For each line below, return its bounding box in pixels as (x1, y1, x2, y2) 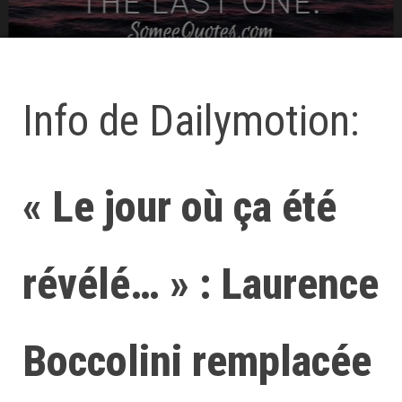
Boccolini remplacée (22, 336, 371, 387)
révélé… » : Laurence (22, 258, 379, 310)
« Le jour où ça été (22, 181, 336, 232)
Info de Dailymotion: (22, 95, 360, 146)
